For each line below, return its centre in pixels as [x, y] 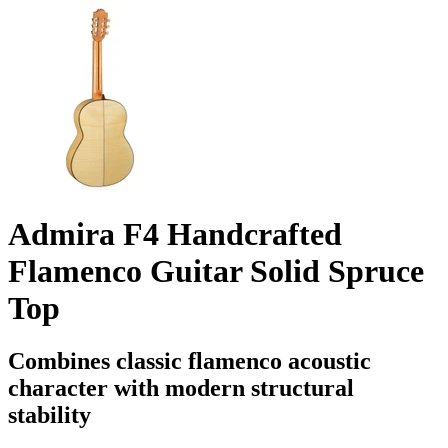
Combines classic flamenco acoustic [189, 360]
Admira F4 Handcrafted [175, 233]
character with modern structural [181, 387]
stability [49, 414]
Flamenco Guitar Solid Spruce [216, 270]
